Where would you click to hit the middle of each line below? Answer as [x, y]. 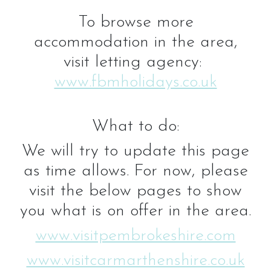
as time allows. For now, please [135, 171]
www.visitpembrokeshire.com [135, 236]
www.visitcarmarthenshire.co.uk [135, 260]
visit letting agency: [135, 62]
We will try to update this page [135, 151]
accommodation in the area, [135, 42]
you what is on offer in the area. [135, 211]
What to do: [135, 126]
